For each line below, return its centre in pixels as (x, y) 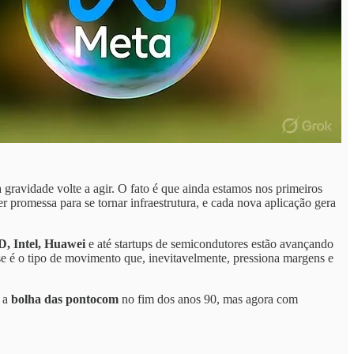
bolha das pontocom (65, 299)
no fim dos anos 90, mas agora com (208, 299)
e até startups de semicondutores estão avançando (209, 243)
